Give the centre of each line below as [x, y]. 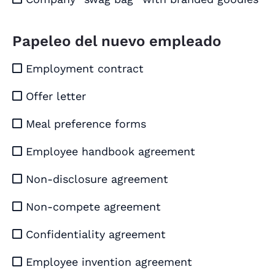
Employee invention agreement [107, 262]
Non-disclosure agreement [95, 179]
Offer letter [54, 96]
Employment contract [83, 69]
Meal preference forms [84, 124]
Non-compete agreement [91, 207]
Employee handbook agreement [109, 152]
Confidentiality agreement [94, 234]
